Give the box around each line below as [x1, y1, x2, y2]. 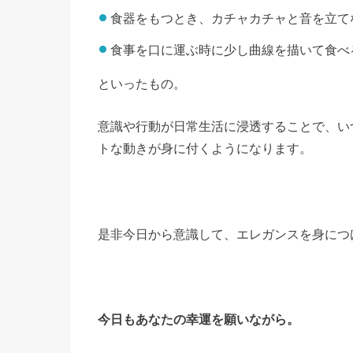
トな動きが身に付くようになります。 [98, 141, 312, 156]
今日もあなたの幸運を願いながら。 [98, 312, 299, 327]
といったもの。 [98, 76, 186, 91]
